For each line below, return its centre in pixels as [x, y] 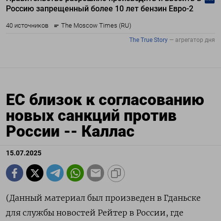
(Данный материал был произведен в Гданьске [103, 198]
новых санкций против [91, 116]
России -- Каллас [70, 131]
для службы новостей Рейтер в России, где [95, 213]
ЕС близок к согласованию [105, 100]
